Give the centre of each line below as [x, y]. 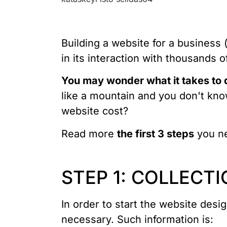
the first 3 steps [155, 134]
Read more [89, 134]
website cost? [94, 111]
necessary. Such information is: [137, 220]
